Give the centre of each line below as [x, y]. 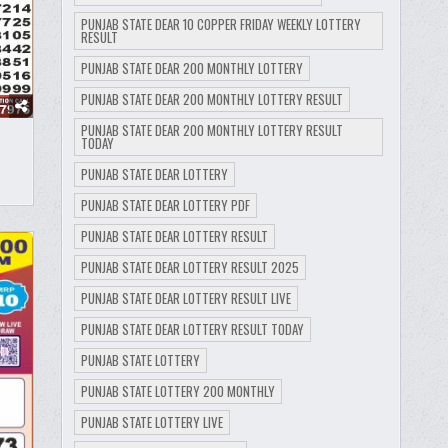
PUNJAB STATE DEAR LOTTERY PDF [165, 204]
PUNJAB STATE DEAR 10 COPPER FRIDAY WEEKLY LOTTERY [220, 23]
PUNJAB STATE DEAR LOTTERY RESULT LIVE [185, 297]
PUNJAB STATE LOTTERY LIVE [151, 421]
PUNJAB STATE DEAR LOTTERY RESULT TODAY [192, 328]
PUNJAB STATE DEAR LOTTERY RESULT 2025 [189, 266]
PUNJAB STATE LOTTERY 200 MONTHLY [177, 390]
